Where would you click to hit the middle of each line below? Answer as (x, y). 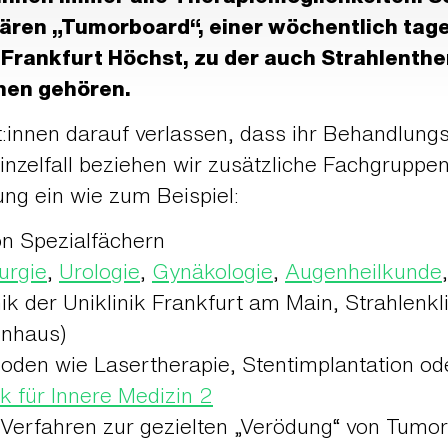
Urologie (99, 271)
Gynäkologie (212, 271)
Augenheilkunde (363, 271)
